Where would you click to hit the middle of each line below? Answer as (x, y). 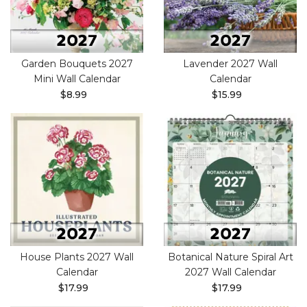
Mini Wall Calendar (77, 79)
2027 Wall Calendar (230, 272)
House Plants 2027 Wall (77, 257)
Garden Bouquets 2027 (77, 64)
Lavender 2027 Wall (230, 64)
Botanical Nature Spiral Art (230, 257)
